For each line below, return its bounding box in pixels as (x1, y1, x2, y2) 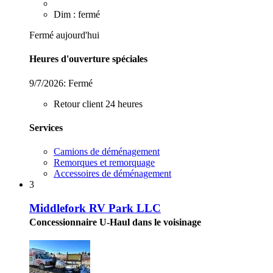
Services (29, 122, 63, 133)
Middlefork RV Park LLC (29, 201, 161, 214)
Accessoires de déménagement (54, 168, 171, 179)
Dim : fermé (54, 9, 100, 20)
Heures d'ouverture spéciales (29, 54, 147, 65)
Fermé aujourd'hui (29, 30, 99, 41)
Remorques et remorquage (54, 157, 155, 168)
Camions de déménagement (54, 146, 160, 157)
